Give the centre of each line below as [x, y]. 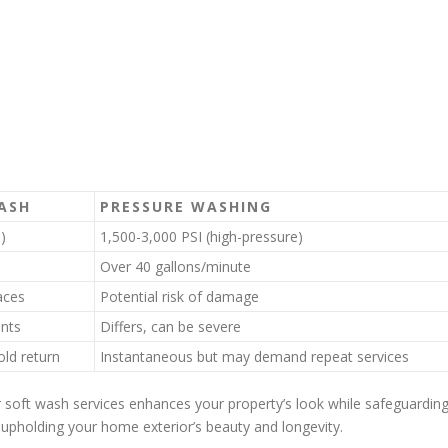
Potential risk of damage [179, 296]
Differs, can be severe [170, 326]
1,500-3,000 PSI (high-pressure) [201, 236]
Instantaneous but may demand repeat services [254, 356]
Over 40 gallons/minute [175, 266]
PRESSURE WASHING [186, 206]
